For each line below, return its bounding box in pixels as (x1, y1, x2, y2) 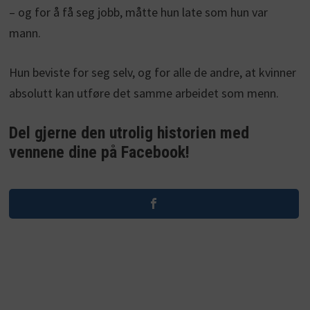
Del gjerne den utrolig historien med (8, 123, 249, 143)
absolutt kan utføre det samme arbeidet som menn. (8, 84, 279, 101)
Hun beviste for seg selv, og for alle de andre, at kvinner (8, 64, 296, 80)
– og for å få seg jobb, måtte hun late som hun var (8, 3, 268, 20)
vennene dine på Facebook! (8, 143, 190, 163)
